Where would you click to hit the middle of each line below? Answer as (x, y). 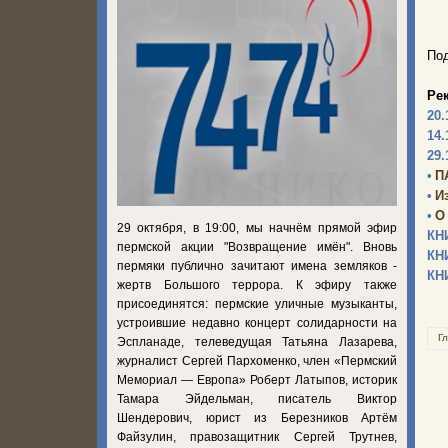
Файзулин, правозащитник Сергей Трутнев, (257, 436)
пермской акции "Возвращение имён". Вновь (257, 246)
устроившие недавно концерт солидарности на (257, 322)
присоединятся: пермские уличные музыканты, (257, 303)
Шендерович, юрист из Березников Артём (257, 417)
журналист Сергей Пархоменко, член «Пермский (257, 360)
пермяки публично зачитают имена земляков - (257, 265)
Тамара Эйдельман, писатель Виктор (257, 398)
